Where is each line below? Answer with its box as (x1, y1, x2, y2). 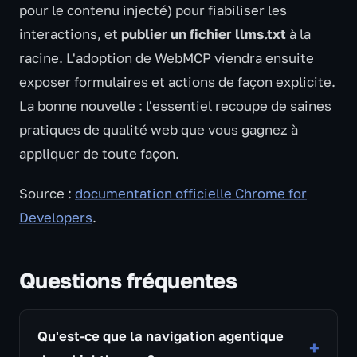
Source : (19, 186, 75, 202)
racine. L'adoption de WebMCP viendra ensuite (19, 50, 314, 66)
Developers (19, 210, 92, 226)
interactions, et (19, 26, 121, 42)
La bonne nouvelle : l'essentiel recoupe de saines (19, 98, 331, 114)
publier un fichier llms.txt (121, 26, 286, 42)
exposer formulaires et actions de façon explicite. (19, 74, 335, 90)
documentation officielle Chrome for (75, 186, 307, 202)
